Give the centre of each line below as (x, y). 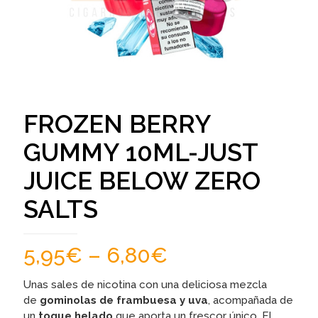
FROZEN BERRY (117, 124)
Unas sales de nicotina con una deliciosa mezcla (145, 285)
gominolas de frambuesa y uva (124, 300)
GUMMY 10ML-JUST (141, 152)
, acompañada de (251, 300)
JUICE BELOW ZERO (142, 181)
